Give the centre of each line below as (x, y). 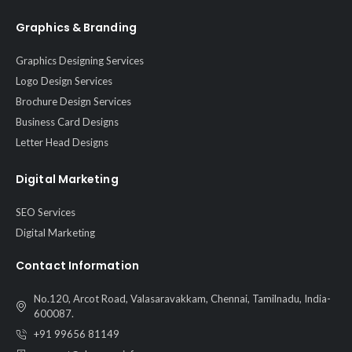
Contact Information (77, 266)
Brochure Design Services (73, 102)
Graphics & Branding (76, 28)
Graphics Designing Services (80, 61)
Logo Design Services (64, 81)
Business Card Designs (67, 122)
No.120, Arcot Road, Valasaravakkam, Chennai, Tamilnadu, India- (182, 299)
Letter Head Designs (62, 143)
